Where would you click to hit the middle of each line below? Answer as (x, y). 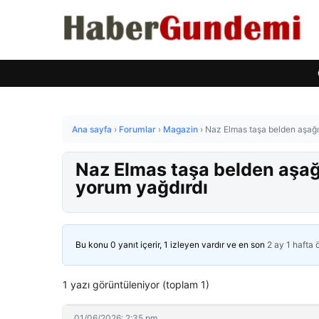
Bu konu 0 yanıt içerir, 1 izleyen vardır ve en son (171, 245)
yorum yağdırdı (142, 187)
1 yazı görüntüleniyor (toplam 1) (136, 284)
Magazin (181, 129)
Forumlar (137, 129)
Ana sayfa (92, 129)
